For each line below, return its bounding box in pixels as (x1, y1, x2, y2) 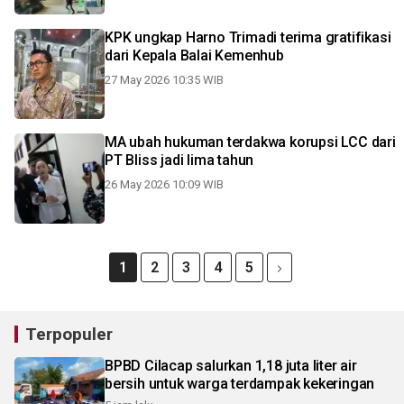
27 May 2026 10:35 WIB (105, 73, 224, 87)
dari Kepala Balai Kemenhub (105, 47, 284, 64)
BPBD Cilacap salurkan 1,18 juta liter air (105, 357, 357, 374)
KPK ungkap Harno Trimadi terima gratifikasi (105, 29, 391, 46)
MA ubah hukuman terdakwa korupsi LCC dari (105, 133, 396, 151)
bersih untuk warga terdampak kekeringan (105, 375, 375, 392)
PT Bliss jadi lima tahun (105, 151, 254, 169)
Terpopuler (25, 324, 113, 344)
